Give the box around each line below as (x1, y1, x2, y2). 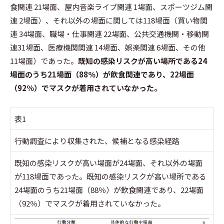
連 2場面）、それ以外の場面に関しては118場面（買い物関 (10, 14, 207, 25)
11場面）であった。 (10, 55, 78, 66)
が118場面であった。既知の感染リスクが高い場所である (14, 171, 206, 182)
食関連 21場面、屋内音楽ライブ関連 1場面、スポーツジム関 (10, 1, 212, 12)
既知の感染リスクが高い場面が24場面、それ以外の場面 (14, 157, 202, 168)
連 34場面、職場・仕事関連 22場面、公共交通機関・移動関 (10, 28, 209, 39)
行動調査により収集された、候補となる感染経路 (14, 135, 179, 146)
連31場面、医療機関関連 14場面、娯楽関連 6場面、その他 (10, 41, 205, 52)
